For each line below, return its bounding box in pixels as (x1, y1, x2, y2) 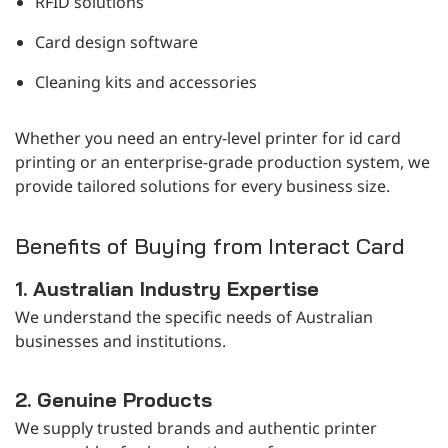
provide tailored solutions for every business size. (15, 174, 390, 197)
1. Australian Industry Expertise (15, 275, 319, 301)
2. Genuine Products (15, 386, 212, 412)
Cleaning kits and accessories (35, 70, 257, 93)
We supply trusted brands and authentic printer (15, 416, 377, 439)
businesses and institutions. (15, 329, 226, 352)
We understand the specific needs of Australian (15, 305, 373, 328)
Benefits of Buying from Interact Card (15, 231, 405, 260)
